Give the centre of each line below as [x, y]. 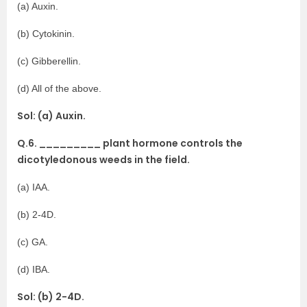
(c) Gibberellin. [49, 61]
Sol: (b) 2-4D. [51, 297]
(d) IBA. [34, 269]
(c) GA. [33, 242]
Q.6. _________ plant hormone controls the [130, 143]
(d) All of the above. [59, 88]
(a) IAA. [34, 187]
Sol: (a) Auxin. [51, 116]
